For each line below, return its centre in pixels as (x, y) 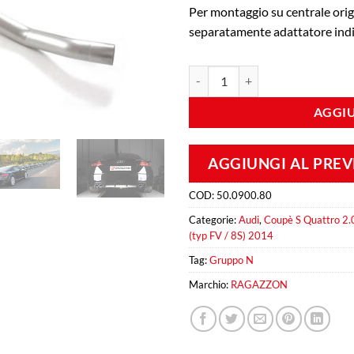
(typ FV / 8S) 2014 (231, 235)
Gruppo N (232, 260)
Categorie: (214, 219)
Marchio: (210, 284)
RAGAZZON (259, 284)
